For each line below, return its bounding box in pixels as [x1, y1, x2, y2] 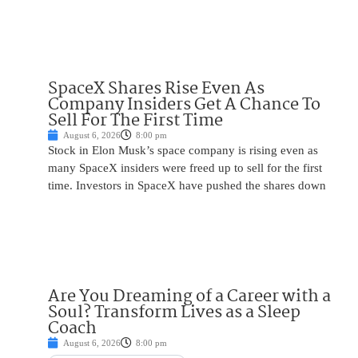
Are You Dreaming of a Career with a [48, 283, 331, 311]
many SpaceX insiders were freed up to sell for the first [48, 161, 322, 175]
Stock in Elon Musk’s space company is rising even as [48, 144, 318, 157]
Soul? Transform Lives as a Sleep [48, 299, 300, 327]
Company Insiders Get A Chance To [48, 91, 320, 119]
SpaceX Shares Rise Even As [48, 75, 265, 103]
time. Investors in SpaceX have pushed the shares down [48, 179, 326, 193]
